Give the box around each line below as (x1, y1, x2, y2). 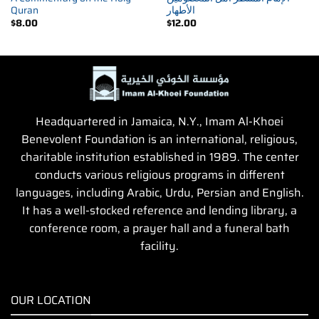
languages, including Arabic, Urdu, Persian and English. (15, 184, 304, 202)
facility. (140, 237, 179, 256)
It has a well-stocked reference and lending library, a (22, 202, 297, 220)
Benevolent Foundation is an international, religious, (21, 130, 298, 149)
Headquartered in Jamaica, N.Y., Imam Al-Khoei (36, 113, 283, 131)
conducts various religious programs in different (34, 166, 285, 184)
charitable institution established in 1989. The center (20, 148, 299, 167)
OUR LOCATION (11, 291, 91, 309)
